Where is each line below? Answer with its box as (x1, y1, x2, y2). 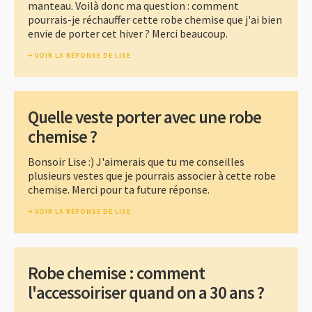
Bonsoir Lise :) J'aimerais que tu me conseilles (28, 154, 244, 169)
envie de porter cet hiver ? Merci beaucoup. (28, 26, 228, 40)
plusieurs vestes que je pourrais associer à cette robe (28, 168, 276, 182)
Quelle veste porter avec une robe (28, 105, 261, 128)
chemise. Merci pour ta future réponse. (28, 182, 210, 196)
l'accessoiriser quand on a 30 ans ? (28, 281, 264, 304)
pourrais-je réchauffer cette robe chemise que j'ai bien (28, 12, 282, 26)
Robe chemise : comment (28, 261, 205, 284)
